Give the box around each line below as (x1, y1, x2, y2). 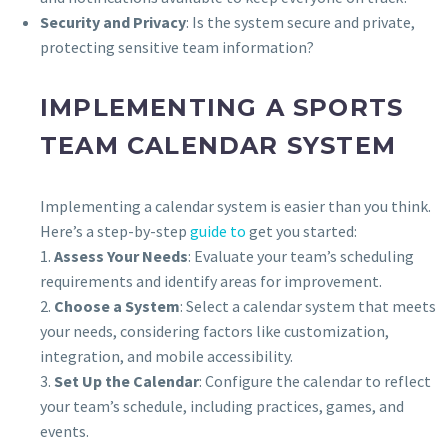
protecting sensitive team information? (40, 36, 314, 57)
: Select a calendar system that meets (180, 295, 436, 316)
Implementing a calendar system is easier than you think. (40, 195, 431, 216)
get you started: (246, 220, 357, 241)
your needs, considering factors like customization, (40, 320, 389, 341)
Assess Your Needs (54, 245, 188, 266)
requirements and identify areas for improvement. (40, 270, 382, 291)
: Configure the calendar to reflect (199, 370, 431, 391)
